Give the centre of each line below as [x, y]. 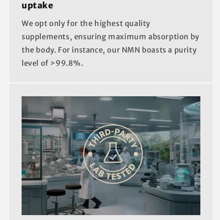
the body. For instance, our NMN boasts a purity [109, 50]
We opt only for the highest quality [86, 23]
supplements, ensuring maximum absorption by [110, 36]
